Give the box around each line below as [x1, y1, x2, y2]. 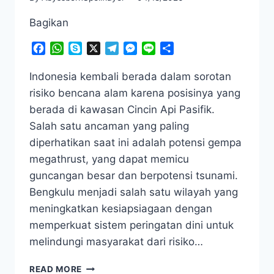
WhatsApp [64, 42, 111, 55]
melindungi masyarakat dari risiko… [29, 235, 203, 248]
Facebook [45, 42, 91, 55]
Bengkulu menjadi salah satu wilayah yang [29, 186, 238, 199]
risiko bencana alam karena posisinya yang [29, 87, 240, 100]
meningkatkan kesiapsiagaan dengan [29, 202, 212, 215]
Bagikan [29, 17, 68, 29]
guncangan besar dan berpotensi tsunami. [29, 169, 238, 182]
